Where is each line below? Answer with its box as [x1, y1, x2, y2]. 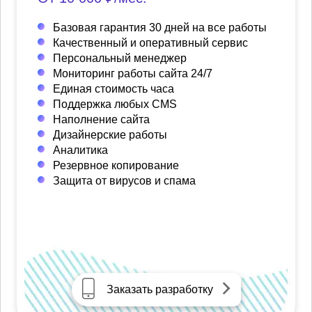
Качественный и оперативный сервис [53, 37, 248, 49]
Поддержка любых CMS [53, 98, 177, 111]
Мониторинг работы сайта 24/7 [53, 68, 212, 80]
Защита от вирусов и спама [53, 175, 196, 187]
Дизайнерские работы [53, 129, 167, 141]
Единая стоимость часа [53, 83, 174, 95]
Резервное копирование [53, 159, 179, 172]
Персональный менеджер [53, 52, 187, 65]
